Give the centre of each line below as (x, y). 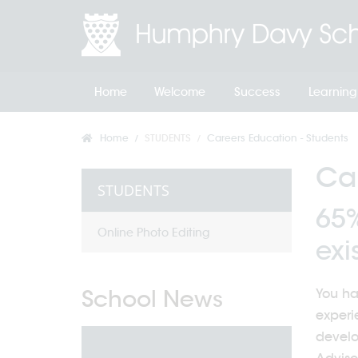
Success (257, 92)
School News (152, 299)
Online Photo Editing (154, 233)
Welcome (180, 92)
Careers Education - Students (278, 138)
